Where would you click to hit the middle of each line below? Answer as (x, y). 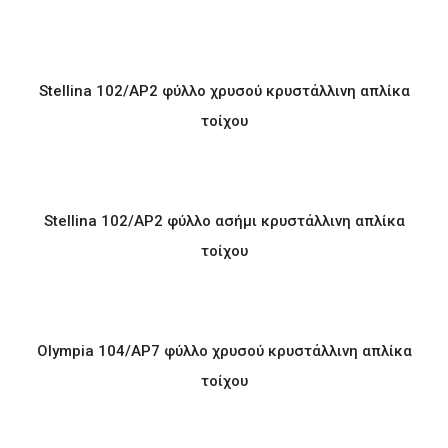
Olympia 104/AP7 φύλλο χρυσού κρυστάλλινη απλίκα (224, 351)
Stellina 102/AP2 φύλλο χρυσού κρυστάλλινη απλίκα (224, 91)
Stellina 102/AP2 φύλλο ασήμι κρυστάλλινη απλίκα (224, 221)
